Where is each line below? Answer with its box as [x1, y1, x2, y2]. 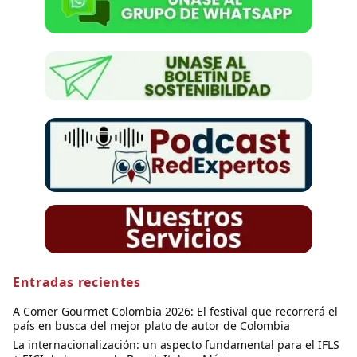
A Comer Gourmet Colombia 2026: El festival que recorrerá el [13, 304, 338, 320]
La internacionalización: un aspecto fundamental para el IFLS [13, 337, 339, 353]
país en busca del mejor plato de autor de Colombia [13, 318, 290, 334]
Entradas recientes [13, 273, 141, 292]
